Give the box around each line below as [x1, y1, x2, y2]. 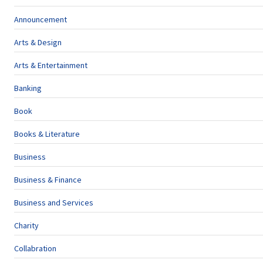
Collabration [14, 243, 56, 254]
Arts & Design [14, 37, 62, 48]
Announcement [14, 14, 67, 25]
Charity [14, 220, 39, 231]
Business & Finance [14, 174, 82, 185]
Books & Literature [14, 129, 80, 139]
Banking [14, 83, 42, 93]
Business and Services [14, 197, 93, 208]
